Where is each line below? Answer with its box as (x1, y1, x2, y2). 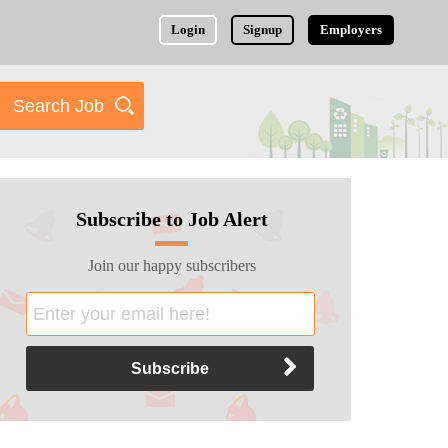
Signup (243, 22, 283, 37)
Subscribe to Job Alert (75, 208, 268, 230)
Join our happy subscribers (87, 257, 256, 274)
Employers (320, 22, 383, 37)
